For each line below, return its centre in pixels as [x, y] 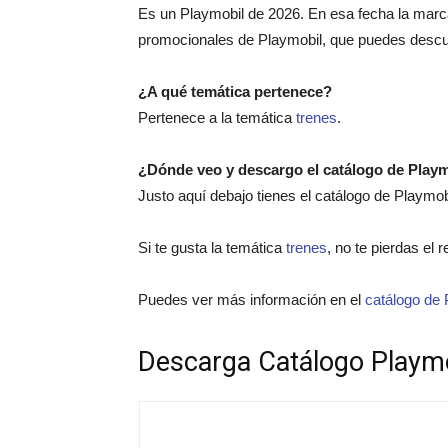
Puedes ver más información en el [251, 299]
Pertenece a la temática [217, 117]
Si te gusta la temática [212, 247]
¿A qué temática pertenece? [235, 91]
